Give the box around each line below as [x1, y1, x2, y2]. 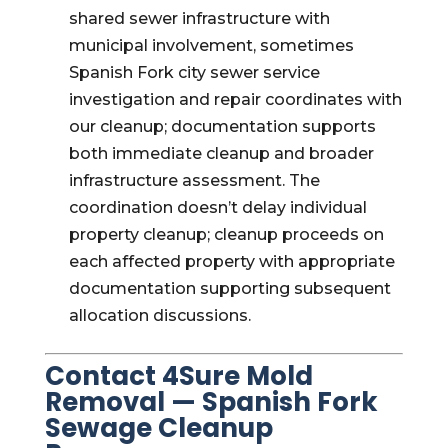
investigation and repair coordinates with [68, 90, 402, 109]
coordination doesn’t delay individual [68, 198, 367, 217]
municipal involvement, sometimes [68, 36, 354, 55]
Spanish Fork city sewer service [68, 63, 320, 82]
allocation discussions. [68, 306, 251, 325]
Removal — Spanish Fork [44, 384, 378, 420]
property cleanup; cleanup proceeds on [68, 225, 384, 244]
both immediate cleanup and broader [68, 144, 374, 163]
